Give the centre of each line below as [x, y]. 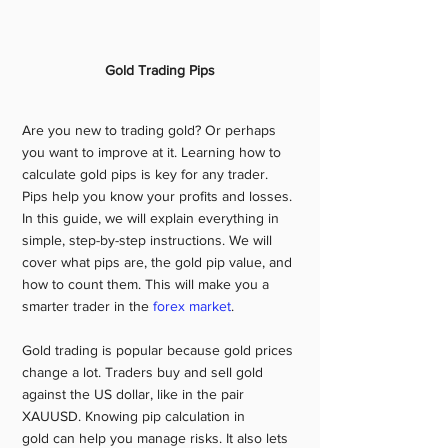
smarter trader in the [87, 306]
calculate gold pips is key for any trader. [147, 174]
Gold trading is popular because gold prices [159, 350]
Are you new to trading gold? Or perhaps [151, 130]
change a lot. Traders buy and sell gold [144, 372]
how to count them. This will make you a [147, 284]
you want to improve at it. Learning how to [153, 152]
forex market [192, 306]
